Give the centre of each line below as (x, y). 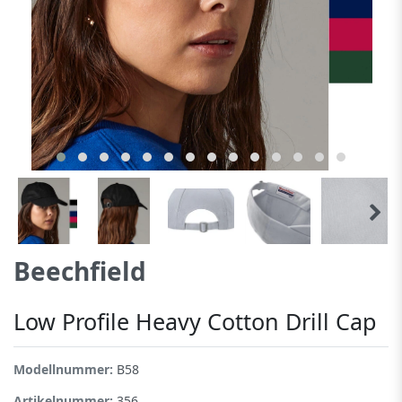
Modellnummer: (65, 369)
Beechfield (80, 271)
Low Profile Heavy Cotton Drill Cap (195, 321)
